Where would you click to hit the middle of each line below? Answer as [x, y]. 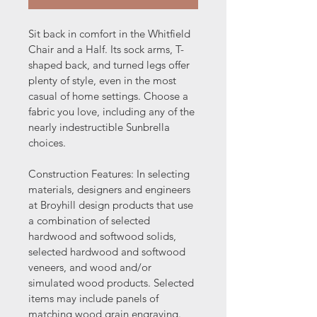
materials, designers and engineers [111, 189]
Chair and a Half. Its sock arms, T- [106, 49]
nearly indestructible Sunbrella [100, 127]
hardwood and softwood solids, [104, 236]
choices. [47, 143]
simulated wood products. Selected [113, 283]
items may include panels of [95, 298]
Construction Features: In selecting [110, 174]
